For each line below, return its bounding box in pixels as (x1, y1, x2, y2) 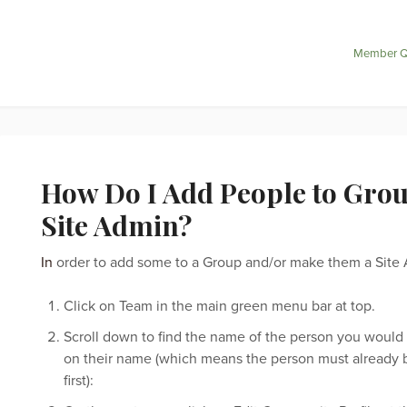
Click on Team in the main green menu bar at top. (63, 297, 379, 315)
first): (63, 372, 94, 390)
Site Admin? (40, 207, 192, 243)
